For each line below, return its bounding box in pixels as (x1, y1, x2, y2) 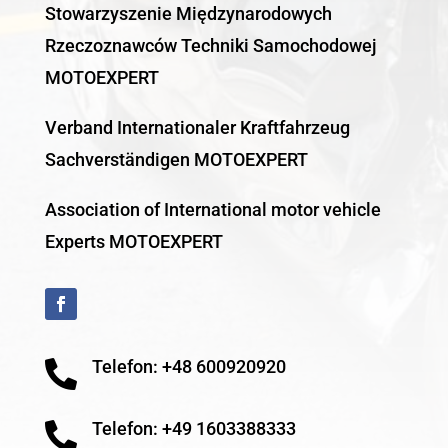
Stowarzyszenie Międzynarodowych (44, 2, 332, 24)
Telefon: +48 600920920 (91, 355, 286, 377)
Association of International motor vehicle (44, 198, 381, 220)
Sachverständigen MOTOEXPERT (44, 148, 312, 170)
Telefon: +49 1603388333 (91, 417, 296, 439)
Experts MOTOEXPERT (44, 230, 223, 252)
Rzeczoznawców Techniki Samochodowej (44, 34, 377, 56)
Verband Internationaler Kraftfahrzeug (44, 116, 350, 138)
